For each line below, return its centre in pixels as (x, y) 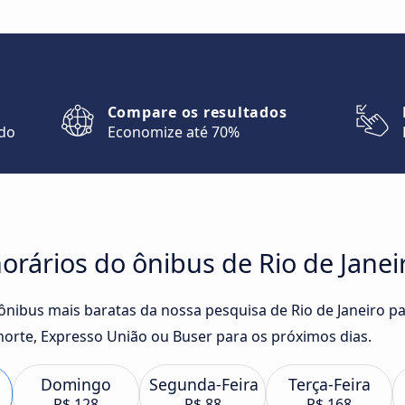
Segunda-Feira (204, 384)
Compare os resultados (197, 112)
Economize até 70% (173, 132)
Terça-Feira (329, 384)
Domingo (76, 384)
